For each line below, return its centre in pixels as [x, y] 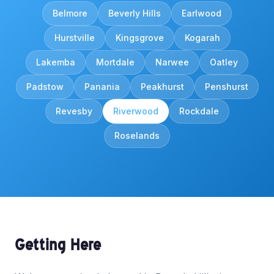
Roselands [137, 136]
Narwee [172, 62]
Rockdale [199, 111]
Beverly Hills [135, 13]
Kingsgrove [139, 38]
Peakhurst [162, 87]
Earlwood [202, 13]
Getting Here [58, 245]
